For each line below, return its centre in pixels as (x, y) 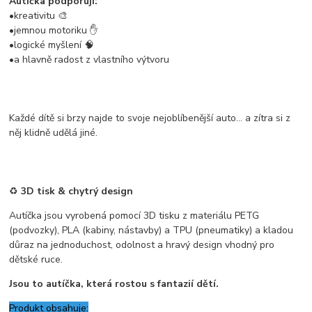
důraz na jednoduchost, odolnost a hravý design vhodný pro (142, 244)
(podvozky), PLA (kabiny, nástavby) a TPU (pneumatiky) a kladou (151, 230)
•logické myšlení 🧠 (52, 45)
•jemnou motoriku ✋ (54, 30)
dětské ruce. (36, 259)
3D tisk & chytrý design (77, 191)
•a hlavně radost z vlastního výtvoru (89, 59)
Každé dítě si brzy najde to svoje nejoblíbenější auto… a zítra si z (150, 118)
